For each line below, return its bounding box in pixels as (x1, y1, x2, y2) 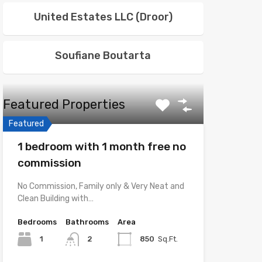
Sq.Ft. (157, 234, 178, 243)
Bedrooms (17, 218, 57, 226)
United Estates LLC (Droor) (33, 11, 173, 23)
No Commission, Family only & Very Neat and (17, 181, 184, 191)
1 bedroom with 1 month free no (17, 140, 186, 153)
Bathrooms (65, 218, 109, 226)
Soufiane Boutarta (55, 49, 151, 62)
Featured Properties (2, 96, 125, 112)
